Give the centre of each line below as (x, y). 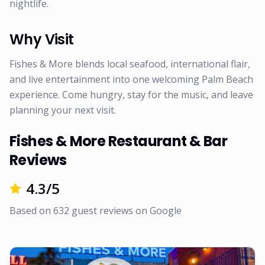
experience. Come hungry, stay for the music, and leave (131, 95)
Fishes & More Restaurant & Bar (118, 141)
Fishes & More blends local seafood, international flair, (130, 64)
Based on (31, 211)
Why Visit (42, 39)
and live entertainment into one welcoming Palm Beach (131, 79)
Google (166, 211)
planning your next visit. (63, 110)
